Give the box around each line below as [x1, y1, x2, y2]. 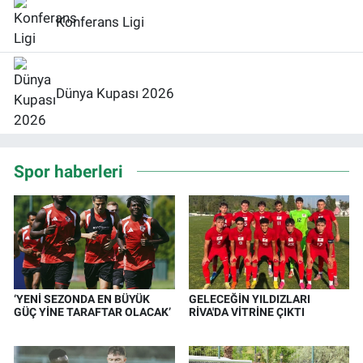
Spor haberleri [14, 160, 123, 181]
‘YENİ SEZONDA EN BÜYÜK [14, 293, 150, 306]
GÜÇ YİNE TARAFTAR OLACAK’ [14, 305, 171, 319]
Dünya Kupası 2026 [56, 84, 174, 101]
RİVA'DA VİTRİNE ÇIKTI [188, 305, 305, 319]
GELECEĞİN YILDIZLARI [188, 293, 310, 306]
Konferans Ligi [56, 13, 144, 30]
